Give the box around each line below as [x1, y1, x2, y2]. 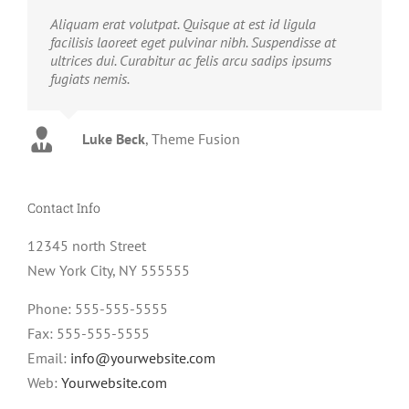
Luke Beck [82, 129, 145, 148]
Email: [27, 349, 70, 368]
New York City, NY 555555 [27, 261, 190, 280]
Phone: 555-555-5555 [27, 299, 168, 319]
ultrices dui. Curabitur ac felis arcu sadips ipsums [50, 50, 331, 69]
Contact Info [27, 198, 100, 216]
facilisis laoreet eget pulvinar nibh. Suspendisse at [50, 32, 336, 51]
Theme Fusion [152, 129, 240, 148]
